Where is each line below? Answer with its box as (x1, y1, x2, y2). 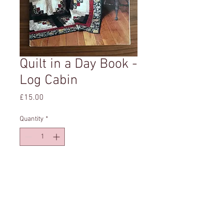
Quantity (20, 114, 44, 123)
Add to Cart (59, 162, 98, 172)
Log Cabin (20, 72, 78, 89)
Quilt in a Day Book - (20, 55, 137, 73)
